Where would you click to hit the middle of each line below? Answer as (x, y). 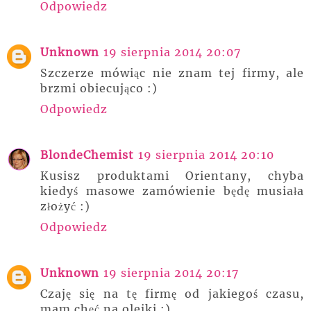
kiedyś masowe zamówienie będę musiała (172, 191)
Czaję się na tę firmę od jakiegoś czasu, (172, 294)
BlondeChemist (87, 155)
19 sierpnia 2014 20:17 (171, 273)
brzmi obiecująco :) (99, 88)
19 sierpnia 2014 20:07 (172, 52)
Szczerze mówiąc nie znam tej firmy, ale (172, 73)
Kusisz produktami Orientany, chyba (172, 176)
